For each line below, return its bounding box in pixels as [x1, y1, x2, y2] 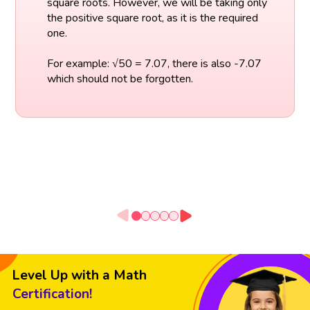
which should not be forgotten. [46, 71, 193, 86]
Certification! [12, 285, 92, 304]
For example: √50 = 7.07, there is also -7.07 [46, 55, 262, 71]
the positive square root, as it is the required [46, 10, 258, 26]
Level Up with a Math [12, 266, 147, 285]
